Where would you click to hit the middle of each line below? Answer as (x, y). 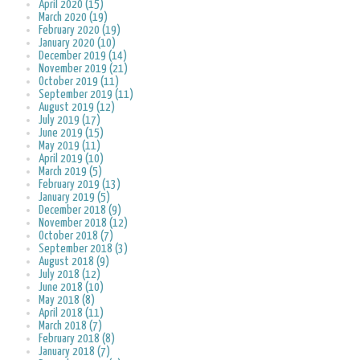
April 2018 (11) (71, 313)
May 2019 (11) (70, 146)
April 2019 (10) (71, 159)
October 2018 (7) (76, 236)
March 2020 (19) (73, 18)
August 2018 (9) (74, 262)
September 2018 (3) (83, 249)
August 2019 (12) (77, 108)
